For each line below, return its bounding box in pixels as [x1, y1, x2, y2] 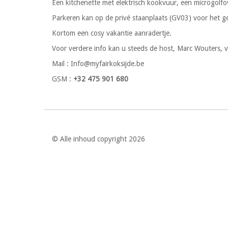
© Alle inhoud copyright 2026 [52, 135, 145, 143]
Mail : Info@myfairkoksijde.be [52, 60, 144, 68]
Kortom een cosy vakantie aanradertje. [52, 29, 172, 37]
